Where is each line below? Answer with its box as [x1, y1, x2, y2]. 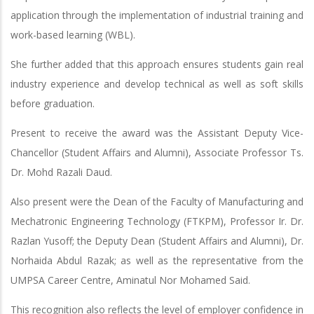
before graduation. [11, 96, 95, 110]
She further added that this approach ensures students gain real [11, 57, 303, 71]
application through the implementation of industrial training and [11, 8, 303, 22]
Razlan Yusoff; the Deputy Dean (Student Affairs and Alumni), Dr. [11, 233, 303, 247]
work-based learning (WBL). [11, 27, 135, 41]
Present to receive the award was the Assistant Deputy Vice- [11, 125, 303, 139]
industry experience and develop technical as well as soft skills [11, 76, 303, 90]
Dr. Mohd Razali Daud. [11, 165, 112, 179]
